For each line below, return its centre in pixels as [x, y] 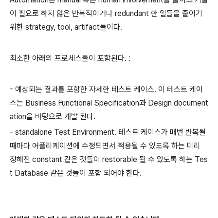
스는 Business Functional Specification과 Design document [109, 103]
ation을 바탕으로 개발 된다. [53, 117]
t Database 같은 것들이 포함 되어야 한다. [76, 173]
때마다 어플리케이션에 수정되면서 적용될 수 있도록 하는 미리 [105, 146]
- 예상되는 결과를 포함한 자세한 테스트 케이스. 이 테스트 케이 [106, 89]
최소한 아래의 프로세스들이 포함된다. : [70, 58]
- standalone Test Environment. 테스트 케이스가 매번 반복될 [108, 132]
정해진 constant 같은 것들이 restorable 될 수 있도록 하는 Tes [109, 159]
